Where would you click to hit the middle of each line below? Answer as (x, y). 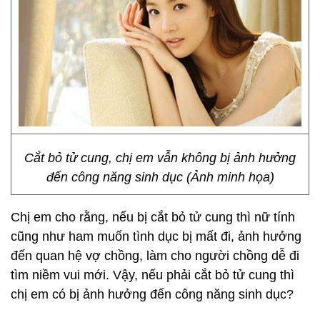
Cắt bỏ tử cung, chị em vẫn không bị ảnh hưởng (160, 158)
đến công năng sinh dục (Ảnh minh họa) (160, 177)
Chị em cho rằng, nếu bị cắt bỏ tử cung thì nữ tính (153, 217)
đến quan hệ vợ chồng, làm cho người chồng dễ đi (155, 256)
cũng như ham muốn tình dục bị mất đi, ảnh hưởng (156, 236)
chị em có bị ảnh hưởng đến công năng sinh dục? (152, 294)
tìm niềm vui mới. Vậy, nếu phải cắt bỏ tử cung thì (152, 275)
